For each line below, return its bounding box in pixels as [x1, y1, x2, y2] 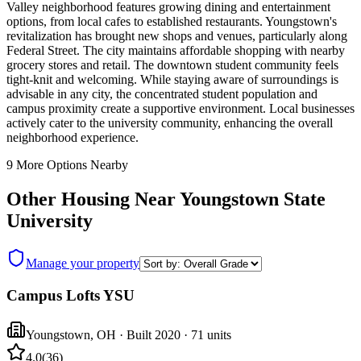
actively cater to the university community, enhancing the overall [6, 116, 333, 131]
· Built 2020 [116, 327, 180, 342]
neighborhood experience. [6, 131, 139, 145]
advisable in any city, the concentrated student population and [6, 87, 317, 102]
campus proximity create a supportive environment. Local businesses [6, 102, 355, 116]
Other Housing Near [6, 189, 180, 210]
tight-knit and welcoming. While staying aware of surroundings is [6, 73, 338, 87]
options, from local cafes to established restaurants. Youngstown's [6, 15, 337, 29]
